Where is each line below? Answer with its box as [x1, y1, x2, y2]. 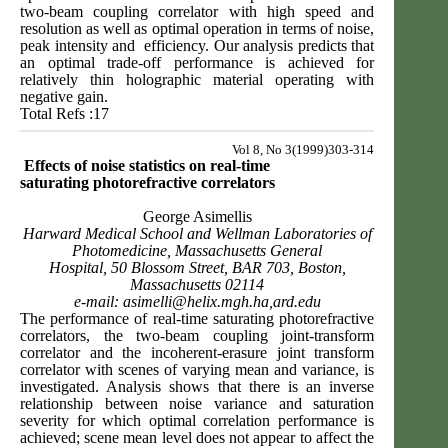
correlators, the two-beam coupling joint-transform [20, 327, 375, 345]
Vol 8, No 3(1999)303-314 [232, 142, 375, 158]
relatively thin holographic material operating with [20, 71, 375, 89]
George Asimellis [142, 208, 252, 226]
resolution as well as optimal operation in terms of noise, [20, 20, 375, 38]
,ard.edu [268, 293, 321, 311]
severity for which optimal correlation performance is [20, 412, 375, 430]
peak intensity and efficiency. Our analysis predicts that [20, 37, 375, 55]
